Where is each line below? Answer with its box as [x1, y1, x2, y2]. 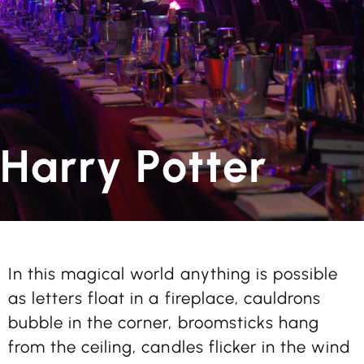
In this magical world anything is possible [8, 264, 339, 284]
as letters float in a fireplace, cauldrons [8, 288, 322, 309]
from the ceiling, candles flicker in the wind [8, 337, 351, 357]
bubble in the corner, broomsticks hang [8, 313, 319, 333]
